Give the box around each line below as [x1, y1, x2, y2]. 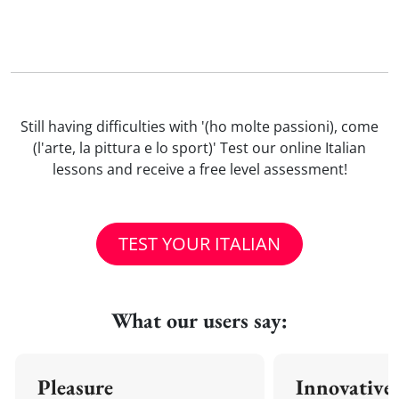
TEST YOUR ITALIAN [118, 232, 281, 256]
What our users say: [111, 306, 288, 334]
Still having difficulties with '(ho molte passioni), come [20, 117, 379, 136]
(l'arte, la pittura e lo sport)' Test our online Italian [33, 138, 366, 158]
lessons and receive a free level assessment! [52, 159, 347, 179]
